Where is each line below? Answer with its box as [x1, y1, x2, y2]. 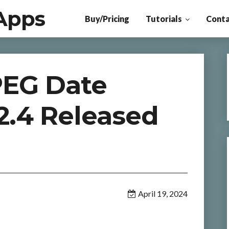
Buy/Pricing [84, 14, 129, 24]
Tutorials [145, 14, 182, 24]
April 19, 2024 [138, 189, 188, 198]
